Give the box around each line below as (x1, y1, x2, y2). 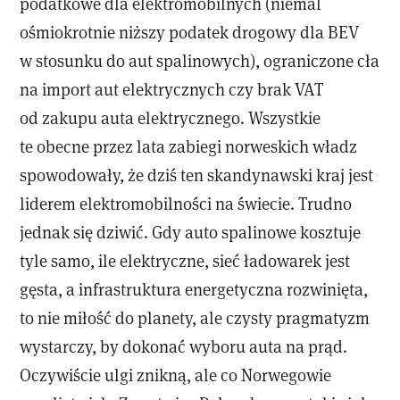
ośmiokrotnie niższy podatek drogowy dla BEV (20, 20, 360, 43)
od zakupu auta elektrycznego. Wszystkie (20, 105, 321, 129)
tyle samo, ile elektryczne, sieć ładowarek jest (20, 248, 351, 271)
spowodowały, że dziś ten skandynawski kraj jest (20, 162, 374, 186)
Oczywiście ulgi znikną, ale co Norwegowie (20, 362, 332, 386)
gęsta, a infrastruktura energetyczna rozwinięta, (20, 277, 369, 300)
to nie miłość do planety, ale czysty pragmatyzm (20, 305, 371, 329)
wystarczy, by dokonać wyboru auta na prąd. (20, 334, 348, 357)
